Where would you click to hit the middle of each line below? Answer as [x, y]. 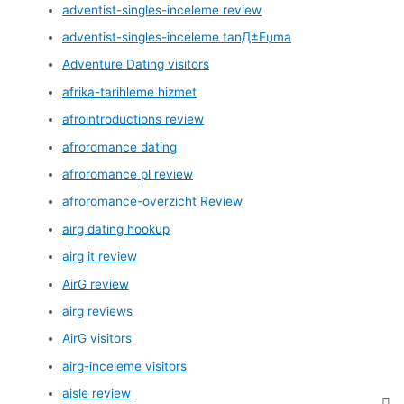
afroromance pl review [128, 174]
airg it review [100, 257]
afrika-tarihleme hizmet [130, 92]
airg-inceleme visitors [125, 366]
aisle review [97, 394]
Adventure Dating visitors [136, 64]
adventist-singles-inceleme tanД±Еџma [177, 37]
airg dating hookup [116, 229]
